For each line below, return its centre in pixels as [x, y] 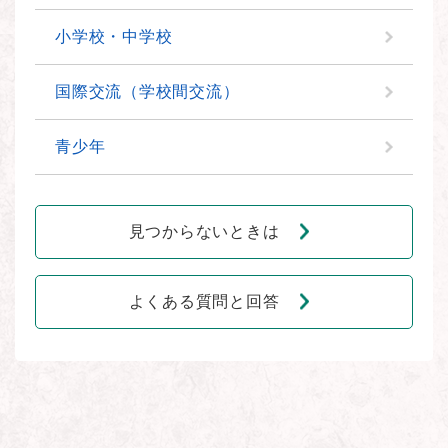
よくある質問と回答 [204, 301]
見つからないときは [204, 231]
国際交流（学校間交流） [147, 91]
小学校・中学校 [114, 36]
